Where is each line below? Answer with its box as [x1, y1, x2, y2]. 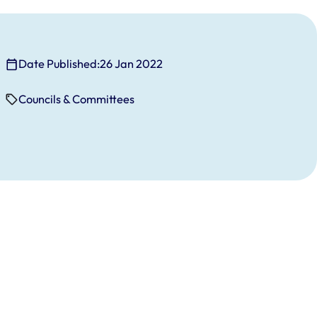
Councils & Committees [18, 92, 135, 107]
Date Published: [18, 57, 100, 71]
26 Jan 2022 [100, 57, 163, 71]
